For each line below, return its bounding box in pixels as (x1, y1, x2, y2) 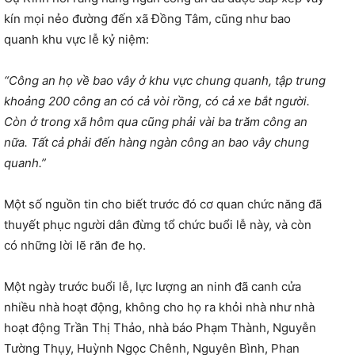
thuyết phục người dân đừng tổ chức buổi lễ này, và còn (4, 217, 311, 233)
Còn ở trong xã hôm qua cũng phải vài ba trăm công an (4, 114, 307, 130)
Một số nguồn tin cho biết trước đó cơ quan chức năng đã (4, 197, 322, 212)
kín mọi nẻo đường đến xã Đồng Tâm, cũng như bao (4, 11, 291, 27)
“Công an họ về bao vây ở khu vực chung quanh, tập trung (4, 73, 326, 89)
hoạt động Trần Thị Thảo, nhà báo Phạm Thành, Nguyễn (4, 320, 316, 336)
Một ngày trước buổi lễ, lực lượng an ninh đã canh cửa (4, 279, 301, 295)
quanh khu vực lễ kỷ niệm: (4, 32, 149, 48)
